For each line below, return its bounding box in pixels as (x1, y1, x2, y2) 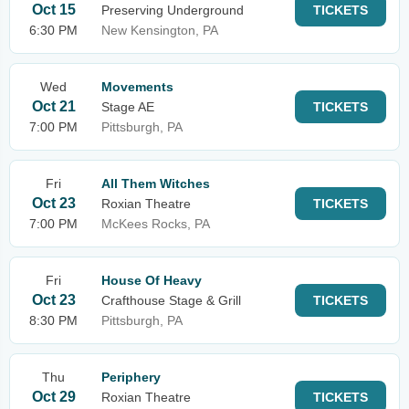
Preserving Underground (101, 3, 244, 17)
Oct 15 (31, 2, 76, 17)
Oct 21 (31, 99, 76, 114)
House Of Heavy (101, 273, 202, 288)
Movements (101, 79, 173, 94)
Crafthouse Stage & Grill (101, 293, 241, 308)
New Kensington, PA (101, 23, 218, 37)
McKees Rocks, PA (101, 216, 210, 231)
